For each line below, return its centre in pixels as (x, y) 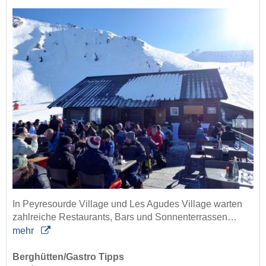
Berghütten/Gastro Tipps (68, 257)
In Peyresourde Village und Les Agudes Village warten (127, 204)
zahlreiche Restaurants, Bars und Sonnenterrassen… (125, 217)
